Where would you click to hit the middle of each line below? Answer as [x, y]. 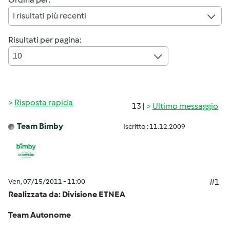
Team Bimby [40, 126]
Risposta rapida [44, 102]
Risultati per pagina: [45, 40]
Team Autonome [40, 215]
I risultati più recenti [50, 16]
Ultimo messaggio [185, 106]
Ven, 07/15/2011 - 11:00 [47, 181]
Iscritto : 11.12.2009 [154, 127]
